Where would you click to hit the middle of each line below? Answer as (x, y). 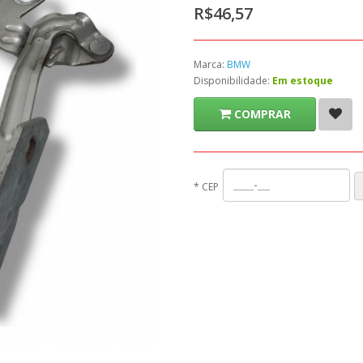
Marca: (210, 64)
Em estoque (303, 81)
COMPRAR (263, 114)
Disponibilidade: (233, 81)
